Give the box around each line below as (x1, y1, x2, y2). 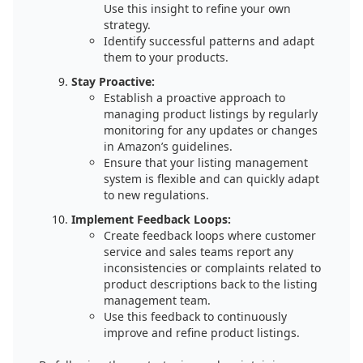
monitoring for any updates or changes (104, 122, 318, 138)
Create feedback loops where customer (104, 228, 316, 243)
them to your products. (104, 49, 228, 65)
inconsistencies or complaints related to (104, 260, 321, 275)
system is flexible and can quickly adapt (104, 171, 319, 186)
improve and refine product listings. (104, 325, 300, 340)
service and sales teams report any (104, 244, 293, 259)
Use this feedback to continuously (104, 309, 287, 324)
